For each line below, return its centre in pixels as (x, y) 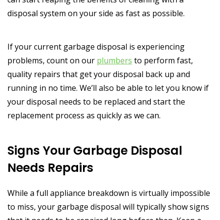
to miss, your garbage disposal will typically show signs (108, 206)
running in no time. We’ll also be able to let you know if (108, 88)
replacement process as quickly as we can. (84, 115)
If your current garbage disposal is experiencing (96, 46)
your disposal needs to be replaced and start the (96, 101)
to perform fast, (163, 60)
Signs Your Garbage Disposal (95, 150)
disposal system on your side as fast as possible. (96, 13)
